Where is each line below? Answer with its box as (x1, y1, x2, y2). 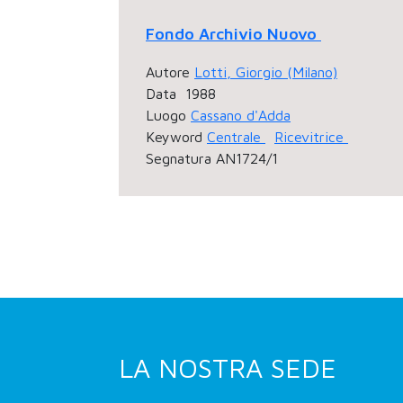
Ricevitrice (274, 129, 348, 145)
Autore (146, 64, 190, 80)
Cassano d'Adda (191, 107, 291, 123)
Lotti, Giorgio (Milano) (194, 64, 337, 80)
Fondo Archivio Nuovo (146, 24, 321, 43)
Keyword (146, 129, 202, 145)
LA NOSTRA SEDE (119, 352, 336, 383)
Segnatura (146, 150, 211, 166)
